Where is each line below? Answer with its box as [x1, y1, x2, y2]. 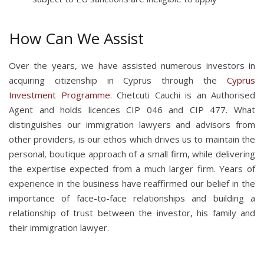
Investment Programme [9, 89, 110, 101]
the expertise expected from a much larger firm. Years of [9, 163, 255, 175]
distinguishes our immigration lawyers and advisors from [9, 118, 255, 131]
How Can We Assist [9, 28, 144, 49]
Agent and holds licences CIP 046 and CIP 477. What [9, 104, 255, 116]
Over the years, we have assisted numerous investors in [9, 60, 255, 72]
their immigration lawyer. [9, 222, 109, 234]
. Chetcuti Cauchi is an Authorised [110, 89, 255, 101]
